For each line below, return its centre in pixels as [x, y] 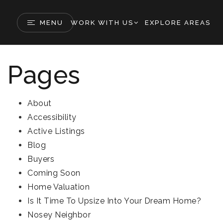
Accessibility [52, 117]
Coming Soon [54, 173]
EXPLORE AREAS [178, 22]
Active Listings [56, 131]
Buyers [41, 159]
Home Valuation [58, 187]
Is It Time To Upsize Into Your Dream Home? [114, 201]
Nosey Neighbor [59, 215]
